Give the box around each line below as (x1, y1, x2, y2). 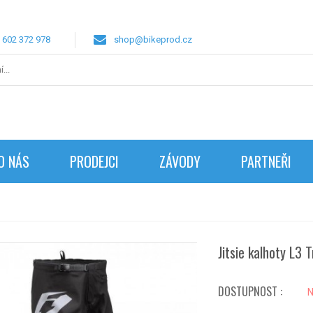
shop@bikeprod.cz (113, 34, 192, 45)
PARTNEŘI (241, 151, 291, 172)
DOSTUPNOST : (218, 283, 283, 300)
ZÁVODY (159, 151, 201, 172)
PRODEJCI (70, 151, 119, 172)
